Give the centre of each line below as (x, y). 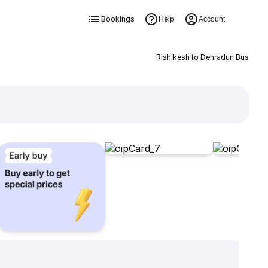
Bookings (118, 19)
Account (211, 19)
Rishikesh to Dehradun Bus (202, 57)
